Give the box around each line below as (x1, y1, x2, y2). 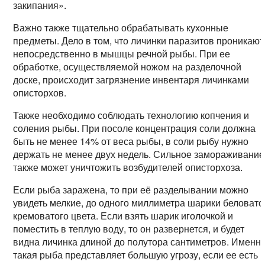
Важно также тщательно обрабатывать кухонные (13, 21, 229, 35)
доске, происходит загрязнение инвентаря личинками (13, 73, 250, 87)
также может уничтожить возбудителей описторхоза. (13, 160, 243, 174)
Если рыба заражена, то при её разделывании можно (13, 183, 249, 197)
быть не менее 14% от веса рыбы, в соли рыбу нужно (13, 134, 249, 148)
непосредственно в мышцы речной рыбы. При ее (13, 47, 231, 61)
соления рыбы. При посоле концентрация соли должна (13, 121, 256, 135)
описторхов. (13, 86, 67, 100)
